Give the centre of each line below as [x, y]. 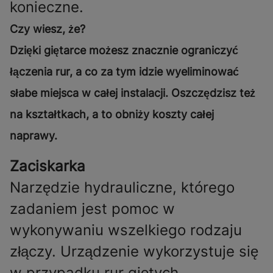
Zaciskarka [50, 166]
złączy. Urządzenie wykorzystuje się [134, 252]
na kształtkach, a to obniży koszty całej [112, 115]
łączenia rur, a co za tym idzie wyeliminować [124, 72]
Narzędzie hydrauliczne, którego [122, 188]
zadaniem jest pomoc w [92, 209]
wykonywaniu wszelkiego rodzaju [126, 230]
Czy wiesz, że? [48, 29]
